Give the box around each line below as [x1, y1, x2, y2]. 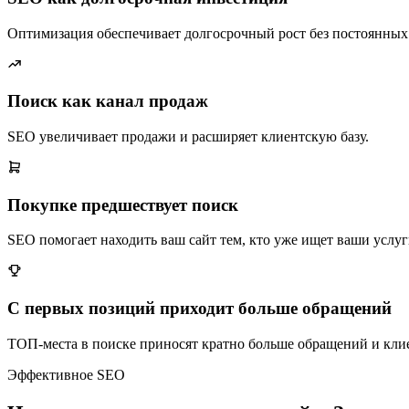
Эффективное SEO [7, 366, 125, 383]
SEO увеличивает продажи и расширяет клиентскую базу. [7, 129, 369, 144]
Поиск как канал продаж [7, 91, 208, 111]
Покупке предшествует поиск [7, 194, 238, 215]
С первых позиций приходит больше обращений [7, 299, 392, 319]
